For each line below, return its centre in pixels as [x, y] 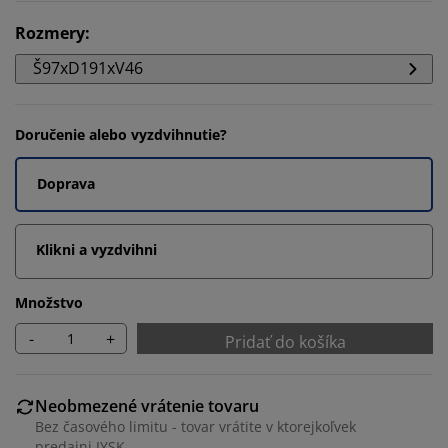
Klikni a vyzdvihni [96, 249]
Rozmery [50, 33]
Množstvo [49, 302]
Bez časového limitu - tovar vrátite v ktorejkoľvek [195, 426]
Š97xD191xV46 [88, 68]
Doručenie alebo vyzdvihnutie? [121, 134]
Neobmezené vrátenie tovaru [147, 406]
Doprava [66, 183]
